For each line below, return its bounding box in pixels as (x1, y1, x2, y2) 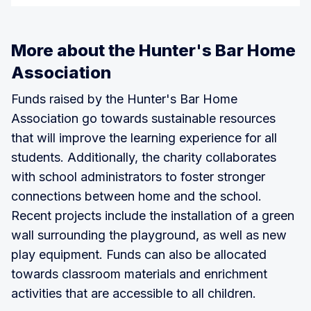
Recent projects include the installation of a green (11, 208, 294, 223)
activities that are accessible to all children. (11, 285, 256, 301)
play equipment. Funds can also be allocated (11, 246, 267, 262)
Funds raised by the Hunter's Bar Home (11, 91, 237, 106)
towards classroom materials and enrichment (11, 266, 267, 281)
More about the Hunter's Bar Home (11, 40, 296, 60)
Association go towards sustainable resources (11, 110, 276, 126)
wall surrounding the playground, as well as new (11, 227, 287, 242)
